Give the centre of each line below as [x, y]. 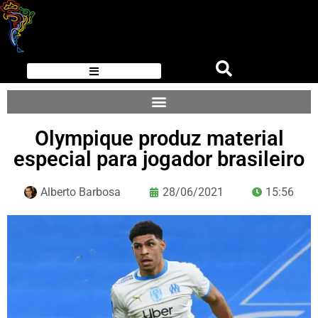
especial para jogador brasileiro [159, 159]
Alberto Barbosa [81, 192]
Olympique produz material [159, 138]
